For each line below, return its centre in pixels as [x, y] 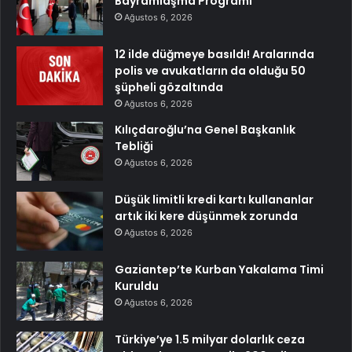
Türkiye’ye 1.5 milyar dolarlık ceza [210, 339]
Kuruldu [137, 286]
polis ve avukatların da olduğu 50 [210, 70]
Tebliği [134, 146]
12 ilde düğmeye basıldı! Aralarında [214, 54]
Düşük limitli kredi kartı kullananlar [214, 199]
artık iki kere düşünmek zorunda [206, 216]
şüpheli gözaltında [169, 87]
